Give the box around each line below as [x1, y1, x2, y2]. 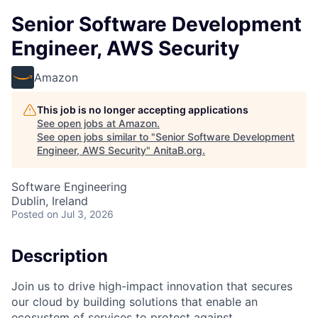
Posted [11, 208, 44, 220]
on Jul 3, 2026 [47, 208, 114, 220]
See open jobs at [37, 117, 119, 129]
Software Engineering [11, 180, 127, 194]
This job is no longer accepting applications [37, 104, 248, 116]
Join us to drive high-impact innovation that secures [11, 278, 292, 293]
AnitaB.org [153, 144, 202, 156]
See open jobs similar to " [37, 131, 155, 143]
